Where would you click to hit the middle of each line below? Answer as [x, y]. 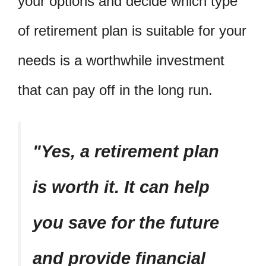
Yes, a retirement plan [130, 151]
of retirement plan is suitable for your [132, 30]
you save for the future [126, 222]
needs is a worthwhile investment [121, 60]
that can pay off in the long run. [115, 90]
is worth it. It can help [121, 187]
